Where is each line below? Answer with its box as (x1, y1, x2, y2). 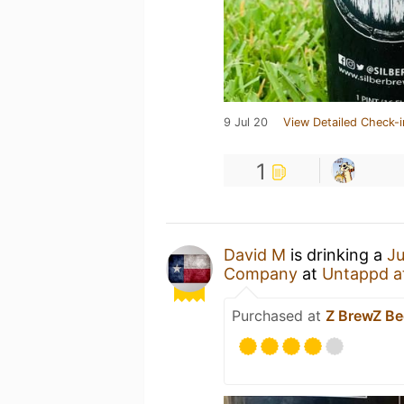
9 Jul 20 (224, 115, 268, 129)
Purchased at (232, 307, 326, 325)
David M (224, 245, 286, 264)
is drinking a (286, 245, 387, 264)
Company (224, 264, 298, 283)
